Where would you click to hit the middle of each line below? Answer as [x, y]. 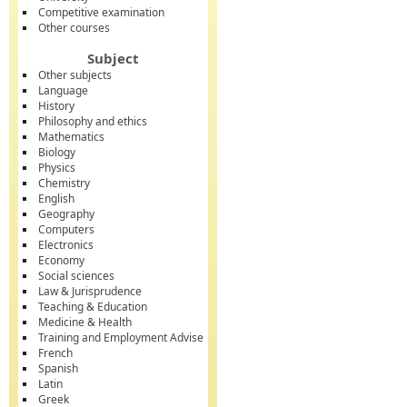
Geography [66, 214]
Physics [57, 168]
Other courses [74, 28]
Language [63, 90]
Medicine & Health [85, 322]
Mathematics [71, 137]
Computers [66, 229]
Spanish [58, 368]
